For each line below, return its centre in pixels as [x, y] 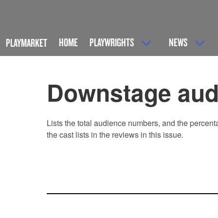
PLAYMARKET [27, 43]
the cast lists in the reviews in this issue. [115, 135]
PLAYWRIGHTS [112, 42]
